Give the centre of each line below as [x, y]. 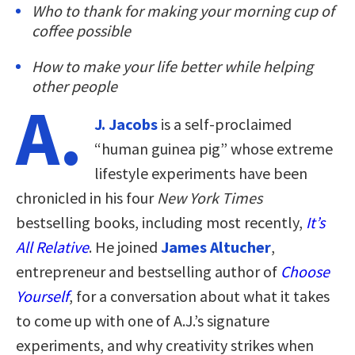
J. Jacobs [126, 124]
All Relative [52, 246]
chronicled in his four [86, 197]
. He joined [125, 246]
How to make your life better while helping [172, 66]
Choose [305, 271]
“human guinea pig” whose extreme [214, 148]
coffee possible [81, 30]
